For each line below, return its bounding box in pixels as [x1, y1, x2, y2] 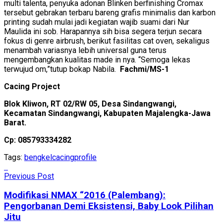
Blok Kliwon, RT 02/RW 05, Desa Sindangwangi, [4, 99, 176, 109]
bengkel [24, 152, 52, 162]
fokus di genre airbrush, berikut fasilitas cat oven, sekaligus [4, 36, 210, 46]
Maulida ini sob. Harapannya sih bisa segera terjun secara [4, 26, 202, 36]
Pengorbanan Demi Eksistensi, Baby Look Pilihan [4, 201, 214, 212]
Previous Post [4, 171, 54, 181]
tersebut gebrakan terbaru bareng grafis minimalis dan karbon [4, 7, 216, 17]
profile [74, 152, 97, 162]
